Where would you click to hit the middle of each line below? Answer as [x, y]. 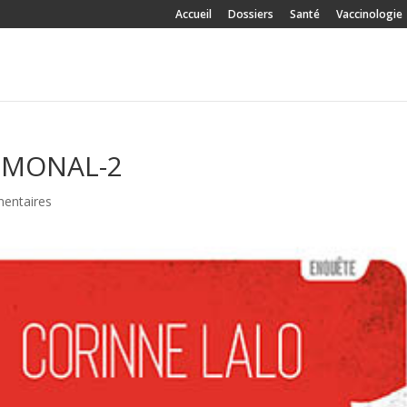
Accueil [193, 14]
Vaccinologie [369, 14]
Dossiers [250, 14]
